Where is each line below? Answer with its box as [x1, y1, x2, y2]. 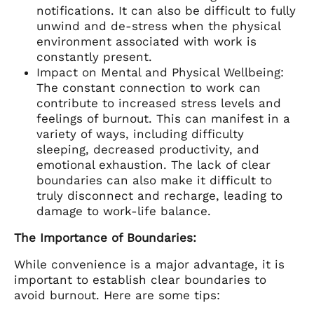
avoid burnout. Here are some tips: [14, 287, 220, 302]
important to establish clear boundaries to [14, 272, 266, 287]
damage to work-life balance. [36, 203, 211, 218]
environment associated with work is [36, 34, 257, 48]
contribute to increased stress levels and [36, 95, 281, 110]
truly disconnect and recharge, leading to [36, 188, 282, 203]
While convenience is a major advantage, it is [14, 257, 285, 271]
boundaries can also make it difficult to [36, 172, 272, 187]
